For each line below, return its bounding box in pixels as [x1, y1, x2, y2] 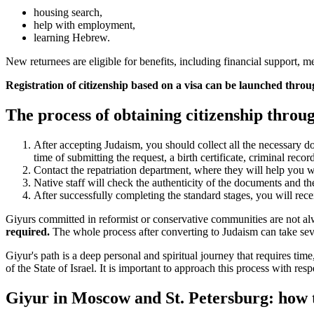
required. [6, 226, 50, 238]
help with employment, [34, 19, 135, 32]
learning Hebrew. [34, 32, 110, 44]
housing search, [34, 6, 102, 19]
